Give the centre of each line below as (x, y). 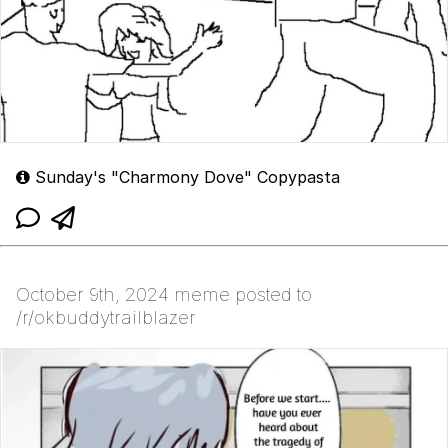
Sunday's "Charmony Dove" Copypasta (185, 177)
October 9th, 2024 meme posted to (164, 295)
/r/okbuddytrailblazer (106, 318)
